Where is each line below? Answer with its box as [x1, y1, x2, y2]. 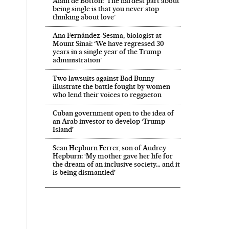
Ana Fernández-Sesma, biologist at [52, 31, 162, 40]
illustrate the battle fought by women [52, 82, 170, 91]
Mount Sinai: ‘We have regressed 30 [52, 39, 164, 48]
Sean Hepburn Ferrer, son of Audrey [52, 144, 166, 152]
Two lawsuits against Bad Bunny [52, 74, 154, 83]
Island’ [52, 125, 74, 134]
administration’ [52, 56, 102, 64]
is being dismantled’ [52, 168, 116, 177]
